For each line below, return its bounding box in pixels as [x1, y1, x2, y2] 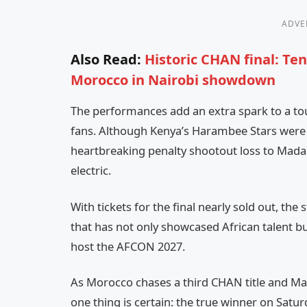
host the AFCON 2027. [71, 238, 185, 254]
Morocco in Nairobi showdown [71, 71, 275, 90]
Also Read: [71, 50, 141, 69]
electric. [71, 162, 111, 179]
